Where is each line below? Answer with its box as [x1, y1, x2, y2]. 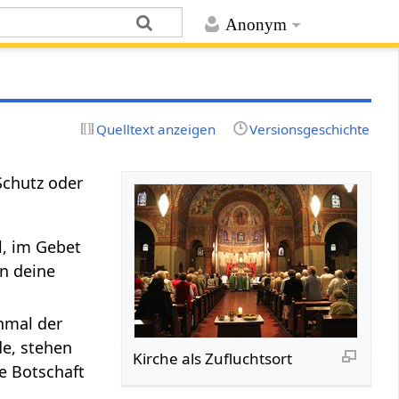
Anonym [224, 15, 287, 35]
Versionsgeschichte [248, 119, 370, 138]
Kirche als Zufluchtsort [133, 347, 293, 369]
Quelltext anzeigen [96, 119, 216, 138]
